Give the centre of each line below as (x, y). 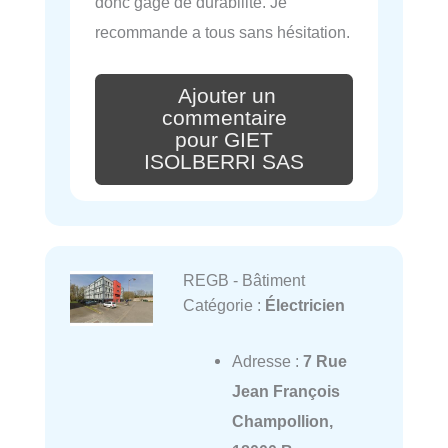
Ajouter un (227, 96)
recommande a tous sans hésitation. (222, 32)
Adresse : (267, 361)
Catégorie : (223, 304)
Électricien (304, 304)
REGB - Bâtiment (243, 279)
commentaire (224, 118)
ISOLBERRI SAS (224, 161)
